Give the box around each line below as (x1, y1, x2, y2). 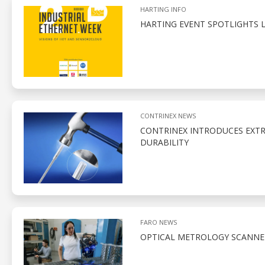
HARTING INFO (140, 5, 186, 14)
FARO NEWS (140, 218, 177, 227)
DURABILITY (140, 137, 189, 148)
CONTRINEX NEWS (140, 111, 196, 121)
